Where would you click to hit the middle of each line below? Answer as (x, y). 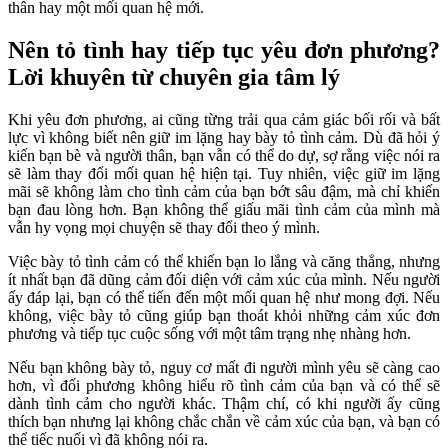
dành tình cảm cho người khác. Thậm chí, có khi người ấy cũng (224, 403)
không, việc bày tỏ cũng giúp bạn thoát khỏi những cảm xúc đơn (224, 315)
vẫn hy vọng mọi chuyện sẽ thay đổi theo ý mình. (164, 227)
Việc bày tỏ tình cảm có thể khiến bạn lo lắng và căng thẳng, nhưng (224, 261)
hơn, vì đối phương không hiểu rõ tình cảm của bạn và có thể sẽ (224, 385)
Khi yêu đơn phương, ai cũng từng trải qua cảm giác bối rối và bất (224, 119)
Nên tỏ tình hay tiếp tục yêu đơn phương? (224, 49)
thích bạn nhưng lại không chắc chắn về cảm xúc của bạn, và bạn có (224, 421)
